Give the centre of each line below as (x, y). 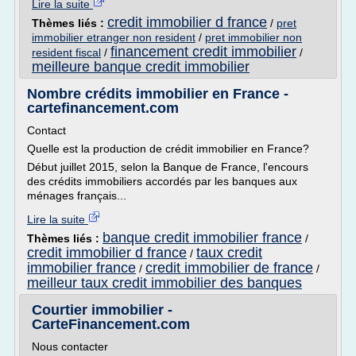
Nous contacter (70, 346)
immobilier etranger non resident (114, 37)
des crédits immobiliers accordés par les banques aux (162, 181)
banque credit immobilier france (202, 238)
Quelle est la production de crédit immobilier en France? (168, 149)
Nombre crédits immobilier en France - (158, 94)
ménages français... (77, 195)
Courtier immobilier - (102, 310)
